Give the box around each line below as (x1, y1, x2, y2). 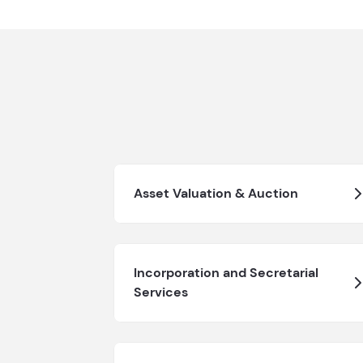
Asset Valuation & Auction (133, 184, 298, 202)
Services (133, 283, 188, 301)
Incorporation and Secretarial (133, 263, 318, 281)
